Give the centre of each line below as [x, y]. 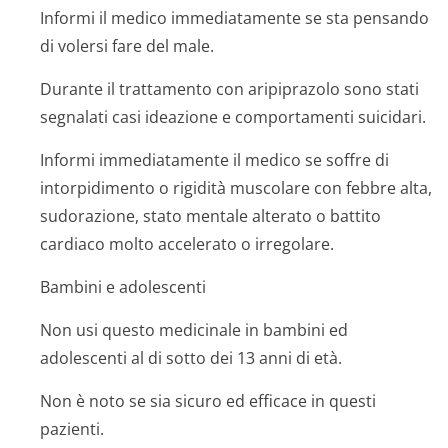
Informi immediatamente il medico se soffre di [214, 160]
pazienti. [72, 429]
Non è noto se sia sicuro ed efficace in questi [208, 401]
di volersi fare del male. [127, 46]
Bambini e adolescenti [123, 287]
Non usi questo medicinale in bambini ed [194, 330]
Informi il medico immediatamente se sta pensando [234, 18]
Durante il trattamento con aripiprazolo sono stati [229, 89]
